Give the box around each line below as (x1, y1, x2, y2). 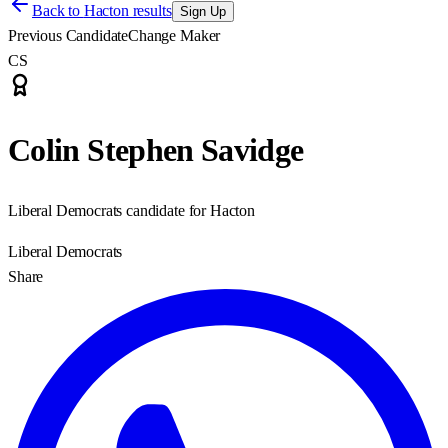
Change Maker (128, 27, 221, 44)
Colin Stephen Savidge (8, 132, 304, 169)
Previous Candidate (8, 27, 129, 44)
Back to (32, 2, 84, 19)
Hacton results (83, 2, 172, 19)
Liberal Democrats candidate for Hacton (8, 201, 255, 219)
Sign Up (179, 4, 226, 19)
